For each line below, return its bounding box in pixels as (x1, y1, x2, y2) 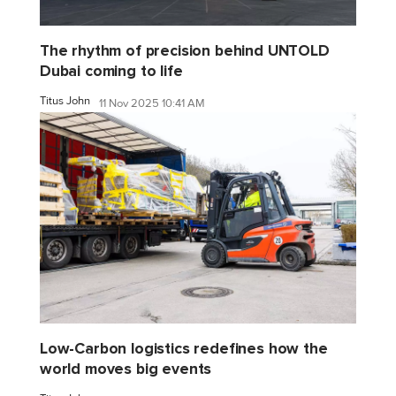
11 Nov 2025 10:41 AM (99, 95, 205, 110)
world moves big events (40, 359, 212, 378)
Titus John (40, 94, 90, 109)
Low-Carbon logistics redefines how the (40, 339, 328, 358)
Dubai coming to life (40, 62, 183, 81)
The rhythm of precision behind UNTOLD (40, 42, 330, 61)
